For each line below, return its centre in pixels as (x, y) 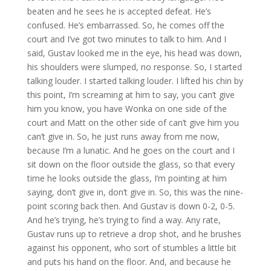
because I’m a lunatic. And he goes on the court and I (131, 151)
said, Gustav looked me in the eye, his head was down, (134, 53)
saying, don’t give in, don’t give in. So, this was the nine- (135, 192)
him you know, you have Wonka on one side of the (127, 109)
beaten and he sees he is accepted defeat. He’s (119, 11)
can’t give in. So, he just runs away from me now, (123, 137)
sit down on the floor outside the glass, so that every (131, 165)
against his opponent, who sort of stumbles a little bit (132, 248)
